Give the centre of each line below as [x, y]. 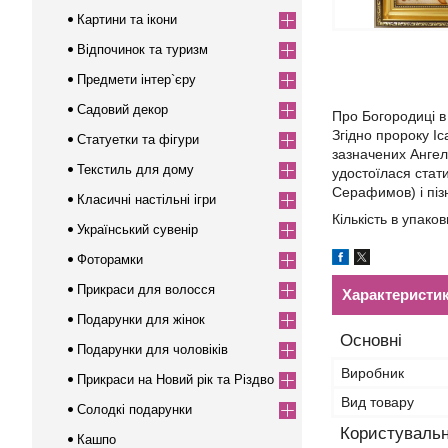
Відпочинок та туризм [142, 49]
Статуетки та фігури [138, 139]
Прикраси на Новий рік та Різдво [175, 379]
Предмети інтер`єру [136, 79]
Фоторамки [110, 259]
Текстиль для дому [135, 169]
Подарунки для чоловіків [152, 349]
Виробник [372, 373]
